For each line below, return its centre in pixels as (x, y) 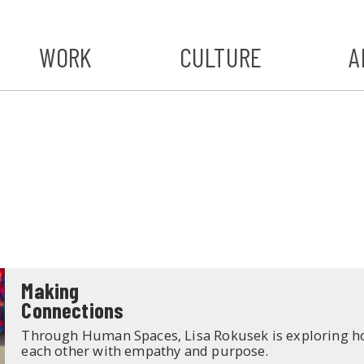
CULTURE (221, 57)
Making (50, 290)
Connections (73, 310)
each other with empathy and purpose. (145, 351)
